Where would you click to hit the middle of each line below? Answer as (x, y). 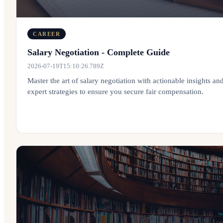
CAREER (47, 34)
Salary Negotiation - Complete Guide (99, 52)
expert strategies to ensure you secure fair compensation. (115, 92)
